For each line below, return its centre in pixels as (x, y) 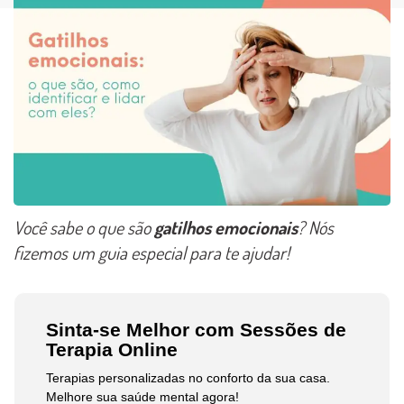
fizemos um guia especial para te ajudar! (151, 252)
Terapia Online (112, 350)
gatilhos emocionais (226, 227)
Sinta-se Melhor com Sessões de (197, 330)
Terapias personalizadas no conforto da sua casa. (188, 378)
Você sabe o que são (84, 227)
